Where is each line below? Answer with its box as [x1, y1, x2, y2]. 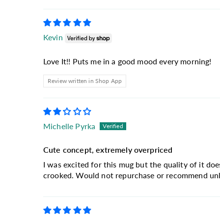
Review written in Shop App [48, 77, 122, 84]
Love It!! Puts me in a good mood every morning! [43, 56, 212, 66]
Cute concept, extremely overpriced [43, 144, 173, 154]
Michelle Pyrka [43, 121, 96, 131]
